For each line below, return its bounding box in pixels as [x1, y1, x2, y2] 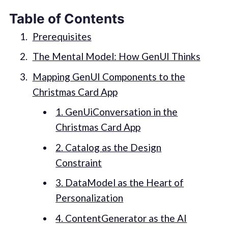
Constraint [55, 156, 102, 168]
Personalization [55, 192, 124, 204]
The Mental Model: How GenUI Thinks [32, 50, 201, 63]
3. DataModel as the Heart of [55, 177, 184, 189]
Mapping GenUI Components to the [32, 70, 185, 82]
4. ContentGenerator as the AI [55, 212, 187, 224]
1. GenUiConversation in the [55, 106, 178, 118]
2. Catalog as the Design [55, 141, 162, 153]
